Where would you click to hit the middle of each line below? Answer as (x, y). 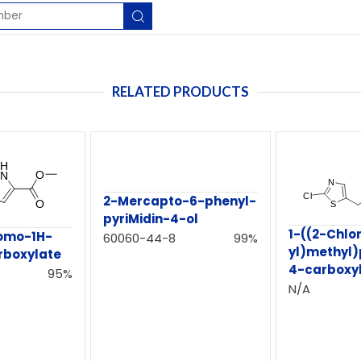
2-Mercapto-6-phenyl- (180, 201)
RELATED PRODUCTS (180, 91)
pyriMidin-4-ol (151, 219)
